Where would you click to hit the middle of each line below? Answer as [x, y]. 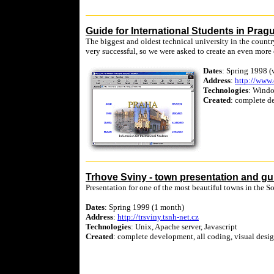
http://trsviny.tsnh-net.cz [158, 217]
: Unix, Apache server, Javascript [184, 227]
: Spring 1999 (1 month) [144, 207]
